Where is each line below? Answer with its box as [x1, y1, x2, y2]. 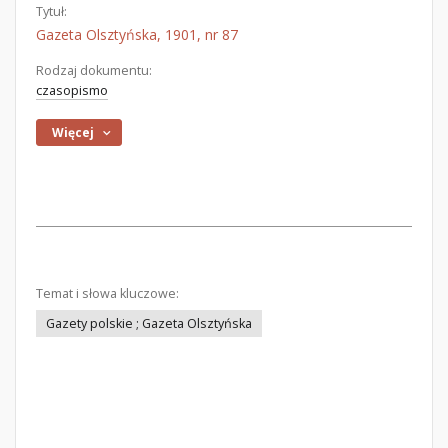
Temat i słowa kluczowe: [36, 285, 179, 302]
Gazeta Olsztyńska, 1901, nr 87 [36, 25, 238, 44]
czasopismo [36, 82, 108, 99]
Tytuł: [36, 3, 67, 20]
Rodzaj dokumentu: [36, 62, 152, 79]
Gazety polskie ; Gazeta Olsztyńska [46, 315, 252, 332]
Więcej [52, 124, 95, 141]
